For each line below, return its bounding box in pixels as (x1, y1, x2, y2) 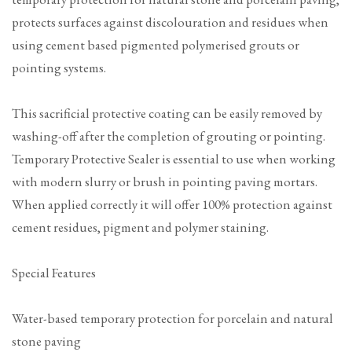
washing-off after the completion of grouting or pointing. (12, 127, 325, 145)
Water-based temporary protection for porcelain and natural (12, 310, 333, 328)
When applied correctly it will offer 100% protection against (12, 196, 332, 214)
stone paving (12, 332, 81, 350)
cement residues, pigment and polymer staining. (12, 218, 269, 236)
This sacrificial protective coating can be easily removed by (12, 104, 322, 123)
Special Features (12, 264, 96, 282)
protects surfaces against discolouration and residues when (12, 13, 328, 31)
